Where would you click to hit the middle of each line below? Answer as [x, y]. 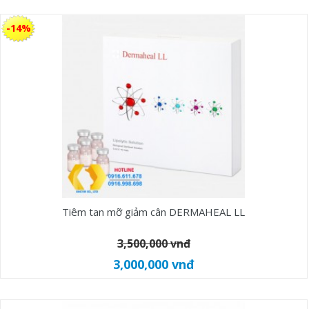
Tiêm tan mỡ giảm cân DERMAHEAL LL [154, 212]
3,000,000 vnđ [153, 264]
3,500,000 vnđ [153, 243]
